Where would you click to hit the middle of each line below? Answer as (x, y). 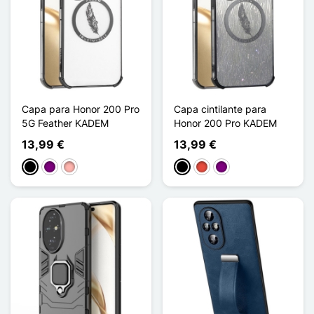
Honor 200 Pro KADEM (225, 123)
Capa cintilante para (220, 109)
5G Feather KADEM (65, 123)
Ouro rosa (86, 168)
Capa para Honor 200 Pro (81, 109)
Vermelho (217, 168)
